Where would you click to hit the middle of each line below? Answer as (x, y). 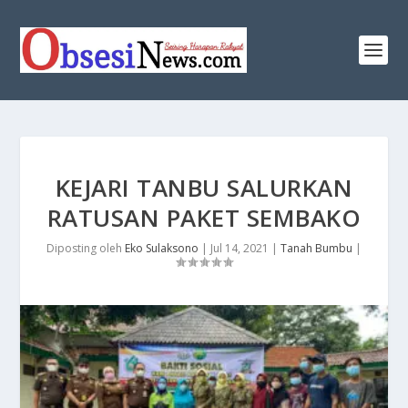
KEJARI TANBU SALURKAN (204, 188)
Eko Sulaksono (162, 248)
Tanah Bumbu (316, 248)
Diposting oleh (86, 248)
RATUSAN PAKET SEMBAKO (204, 218)
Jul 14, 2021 (240, 248)
